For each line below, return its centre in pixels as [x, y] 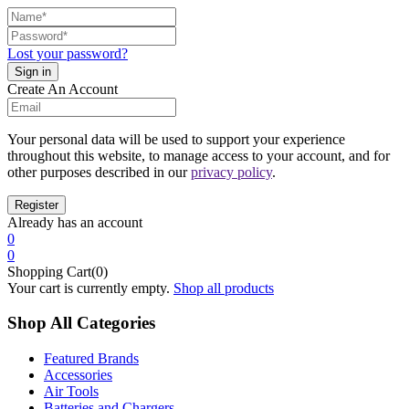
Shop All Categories [81, 323]
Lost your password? [68, 53]
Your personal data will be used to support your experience [176, 139]
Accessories [78, 375]
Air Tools [71, 392]
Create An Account [63, 89]
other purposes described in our [99, 172]
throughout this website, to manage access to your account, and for [199, 155]
